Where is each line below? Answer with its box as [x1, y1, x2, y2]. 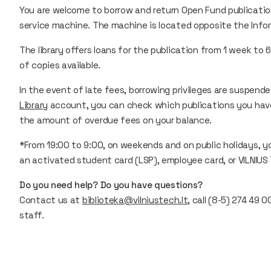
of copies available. [19, 59, 100, 71]
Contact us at [19, 194, 82, 206]
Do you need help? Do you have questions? [19, 179, 203, 191]
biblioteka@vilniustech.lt [82, 194, 188, 206]
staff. [19, 209, 44, 221]
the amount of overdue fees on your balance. [19, 114, 214, 126]
